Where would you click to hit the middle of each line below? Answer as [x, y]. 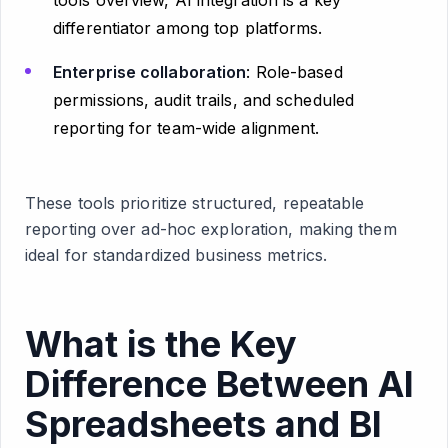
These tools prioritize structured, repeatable [195, 203]
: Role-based [294, 72]
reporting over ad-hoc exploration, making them [211, 229]
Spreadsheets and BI [203, 424]
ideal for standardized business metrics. [176, 255]
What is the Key [161, 344]
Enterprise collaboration [150, 72]
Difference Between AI [219, 384]
